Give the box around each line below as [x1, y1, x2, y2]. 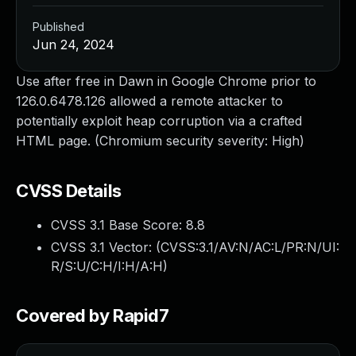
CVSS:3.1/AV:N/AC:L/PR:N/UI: [161, 239, 339, 255]
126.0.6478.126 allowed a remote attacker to [16, 93, 283, 109]
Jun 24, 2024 [33, 37, 114, 52]
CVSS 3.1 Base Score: [51, 217, 186, 233]
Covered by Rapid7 [16, 305, 169, 326]
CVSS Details [16, 180, 122, 201]
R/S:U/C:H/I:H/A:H [51, 258, 163, 274]
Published [33, 20, 84, 33]
